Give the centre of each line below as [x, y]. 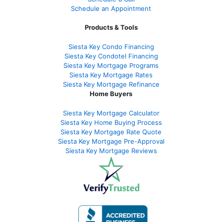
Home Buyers [111, 93]
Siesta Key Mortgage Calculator [111, 113]
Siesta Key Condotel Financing [111, 56]
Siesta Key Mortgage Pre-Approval [111, 141]
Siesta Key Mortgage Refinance [111, 84]
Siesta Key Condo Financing [111, 46]
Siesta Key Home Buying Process [111, 122]
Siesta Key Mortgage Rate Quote [111, 132]
